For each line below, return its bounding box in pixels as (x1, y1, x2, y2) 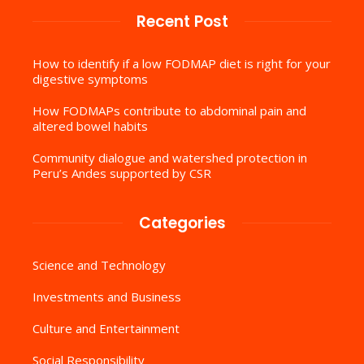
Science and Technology (32, 256, 166, 273)
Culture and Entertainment (32, 319, 180, 336)
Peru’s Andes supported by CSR (32, 164, 211, 181)
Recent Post (136, 10, 228, 32)
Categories (138, 211, 226, 234)
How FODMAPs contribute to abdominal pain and (32, 102, 306, 119)
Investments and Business (32, 288, 181, 305)
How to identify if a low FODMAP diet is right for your (32, 54, 331, 71)
